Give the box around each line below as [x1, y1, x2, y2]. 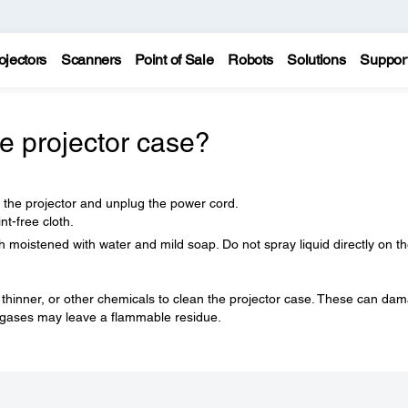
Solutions [287, 51, 346, 68]
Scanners [60, 51, 121, 68]
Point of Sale [135, 51, 214, 68]
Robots [228, 51, 273, 68]
